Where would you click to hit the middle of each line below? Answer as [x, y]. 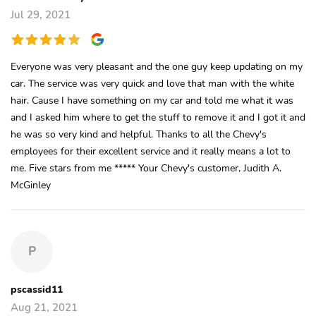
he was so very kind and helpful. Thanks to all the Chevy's [139, 134]
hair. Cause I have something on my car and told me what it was [152, 100]
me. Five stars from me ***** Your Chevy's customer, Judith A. [146, 168]
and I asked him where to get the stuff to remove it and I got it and [158, 117]
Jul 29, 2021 [41, 14]
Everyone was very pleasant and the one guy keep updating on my [157, 66]
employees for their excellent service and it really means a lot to [151, 151]
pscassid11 [37, 289]
